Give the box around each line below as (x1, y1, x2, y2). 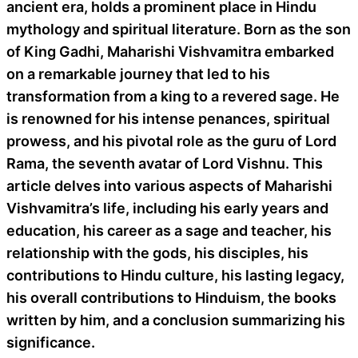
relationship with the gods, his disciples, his (6, 244, 308, 261)
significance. (6, 333, 95, 351)
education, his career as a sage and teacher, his (6, 221, 332, 239)
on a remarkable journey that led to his (6, 65, 270, 82)
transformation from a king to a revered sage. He (6, 87, 340, 105)
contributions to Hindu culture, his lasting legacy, (6, 266, 344, 284)
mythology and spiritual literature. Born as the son (6, 20, 351, 38)
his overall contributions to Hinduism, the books (6, 288, 336, 306)
